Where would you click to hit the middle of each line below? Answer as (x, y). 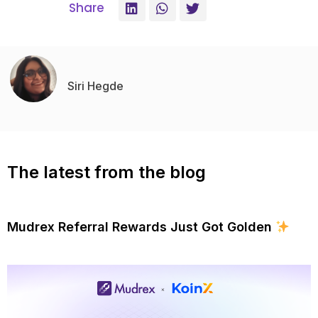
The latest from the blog (106, 172)
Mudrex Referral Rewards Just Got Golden (141, 227)
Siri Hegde (95, 86)
